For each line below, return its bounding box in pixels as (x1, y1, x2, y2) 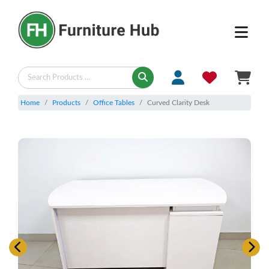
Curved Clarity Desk (147, 98, 210, 106)
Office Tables (93, 98, 134, 106)
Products (52, 98, 80, 106)
